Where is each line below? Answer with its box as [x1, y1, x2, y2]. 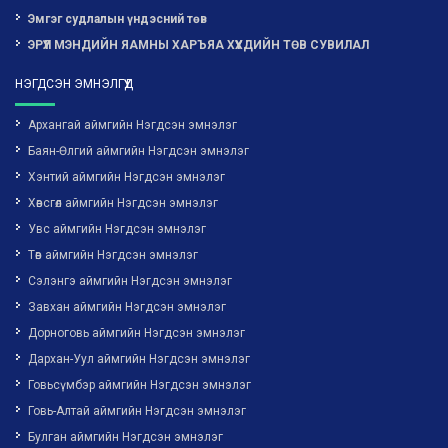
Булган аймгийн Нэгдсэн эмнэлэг [28, 430, 223, 445]
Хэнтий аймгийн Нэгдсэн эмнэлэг [28, 170, 225, 185]
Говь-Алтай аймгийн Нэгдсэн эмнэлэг [28, 404, 246, 419]
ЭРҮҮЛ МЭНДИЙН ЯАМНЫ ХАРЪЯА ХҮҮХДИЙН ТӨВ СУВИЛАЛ [28, 38, 369, 53]
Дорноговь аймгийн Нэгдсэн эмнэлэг [28, 326, 245, 341]
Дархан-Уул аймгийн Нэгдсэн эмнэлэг [28, 352, 250, 367]
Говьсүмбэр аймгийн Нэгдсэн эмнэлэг [28, 378, 251, 393]
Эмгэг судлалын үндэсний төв [28, 12, 207, 27]
